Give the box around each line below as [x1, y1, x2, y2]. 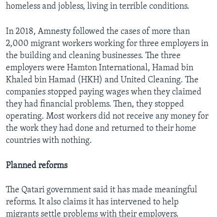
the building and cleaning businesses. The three [6, 51, 181, 61]
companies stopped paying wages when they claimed [6, 88, 201, 97]
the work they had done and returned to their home [6, 124, 196, 134]
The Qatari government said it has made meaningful [6, 186, 197, 195]
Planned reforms [6, 161, 67, 171]
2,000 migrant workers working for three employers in [6, 39, 208, 49]
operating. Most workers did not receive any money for [6, 112, 208, 122]
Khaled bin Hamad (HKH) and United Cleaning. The [6, 76, 199, 85]
